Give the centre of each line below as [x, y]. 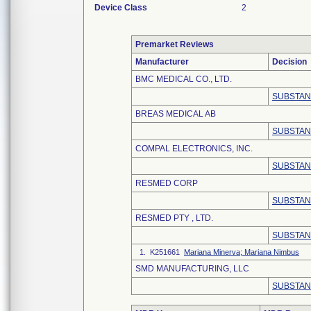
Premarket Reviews [175, 44]
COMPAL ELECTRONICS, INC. [194, 149]
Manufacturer [162, 62]
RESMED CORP [167, 183]
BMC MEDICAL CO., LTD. [184, 79]
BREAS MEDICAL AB [176, 114]
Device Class [121, 8]
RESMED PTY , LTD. [174, 218]
